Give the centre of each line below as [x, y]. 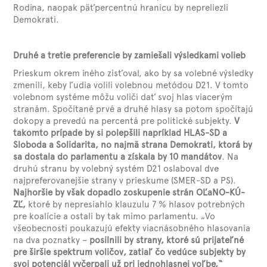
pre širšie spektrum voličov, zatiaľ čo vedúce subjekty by [130, 252]
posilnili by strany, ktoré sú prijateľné [167, 240]
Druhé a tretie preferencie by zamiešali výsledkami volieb [130, 55]
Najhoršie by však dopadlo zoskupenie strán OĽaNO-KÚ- [129, 193]
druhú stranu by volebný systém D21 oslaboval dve [116, 169]
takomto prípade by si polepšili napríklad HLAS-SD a [120, 133]
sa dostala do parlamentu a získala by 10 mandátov [118, 157]
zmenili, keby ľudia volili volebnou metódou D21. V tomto [131, 85]
